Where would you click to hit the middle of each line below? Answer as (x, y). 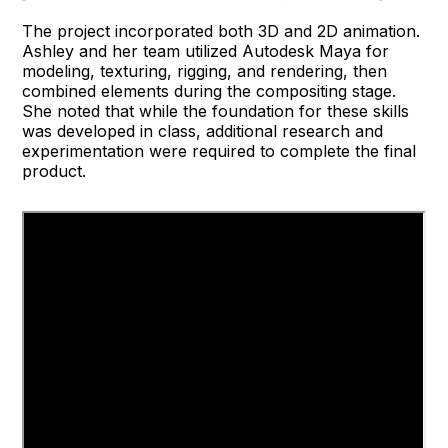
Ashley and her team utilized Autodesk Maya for (206, 50)
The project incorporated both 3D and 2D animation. (221, 30)
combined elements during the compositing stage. (209, 90)
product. (54, 170)
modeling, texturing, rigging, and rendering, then (205, 70)
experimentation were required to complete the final (219, 150)
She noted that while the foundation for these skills (216, 110)
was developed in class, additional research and (203, 130)
